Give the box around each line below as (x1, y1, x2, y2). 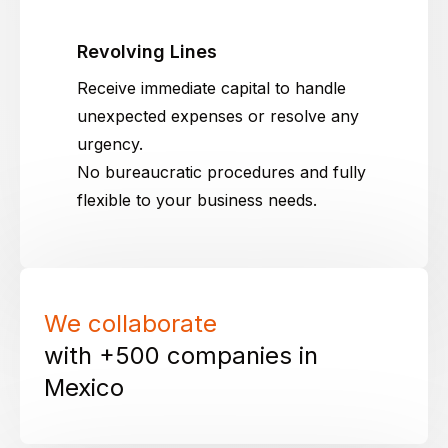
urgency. (77, 134, 143, 155)
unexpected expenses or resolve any (77, 106, 359, 127)
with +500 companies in (44, 341, 318, 371)
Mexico (44, 373, 124, 403)
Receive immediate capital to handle (77, 78, 346, 99)
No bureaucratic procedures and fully (77, 162, 366, 183)
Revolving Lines (77, 41, 217, 63)
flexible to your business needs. (77, 190, 317, 211)
